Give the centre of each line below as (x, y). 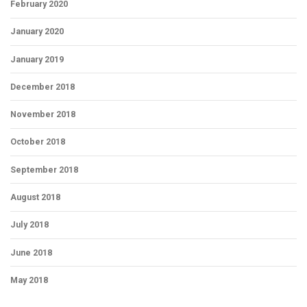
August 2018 (35, 197)
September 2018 (44, 169)
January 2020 (37, 32)
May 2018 (29, 280)
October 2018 (38, 142)
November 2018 (43, 114)
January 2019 (37, 59)
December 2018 (42, 86)
